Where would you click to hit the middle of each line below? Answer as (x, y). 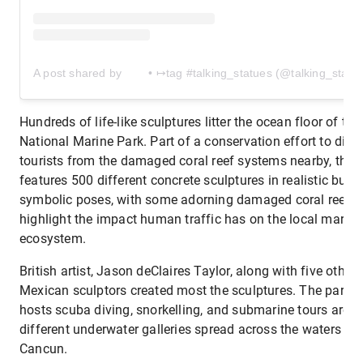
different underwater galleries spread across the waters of (188, 330)
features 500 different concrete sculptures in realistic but (185, 181)
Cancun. (44, 349)
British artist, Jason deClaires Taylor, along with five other (188, 271)
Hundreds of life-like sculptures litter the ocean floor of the (190, 122)
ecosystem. (53, 239)
